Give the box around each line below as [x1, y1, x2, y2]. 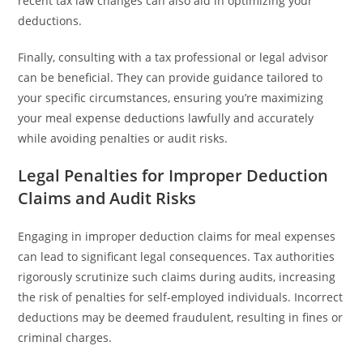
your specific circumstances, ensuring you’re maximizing [18, 90, 324, 105]
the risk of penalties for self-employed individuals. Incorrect [18, 289, 344, 305]
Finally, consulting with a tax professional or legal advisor [18, 49, 329, 65]
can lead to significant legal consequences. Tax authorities [18, 249, 335, 264]
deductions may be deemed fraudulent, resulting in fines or [18, 310, 344, 325]
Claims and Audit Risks [18, 187, 197, 209]
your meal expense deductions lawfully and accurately [18, 110, 314, 126]
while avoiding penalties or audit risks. [18, 130, 228, 146]
